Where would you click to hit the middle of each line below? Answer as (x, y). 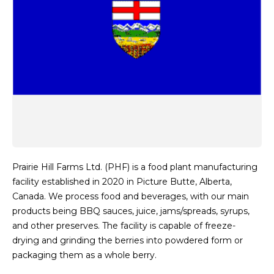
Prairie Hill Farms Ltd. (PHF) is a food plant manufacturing (135, 167)
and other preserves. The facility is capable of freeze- (124, 226)
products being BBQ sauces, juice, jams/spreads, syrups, (131, 211)
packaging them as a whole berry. (84, 255)
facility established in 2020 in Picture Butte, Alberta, (122, 182)
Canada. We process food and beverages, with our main (131, 196)
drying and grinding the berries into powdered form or (128, 240)
